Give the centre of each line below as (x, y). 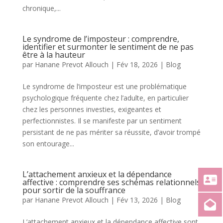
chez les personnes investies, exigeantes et (92, 109)
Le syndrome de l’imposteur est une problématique (104, 86)
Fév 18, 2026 (137, 64)
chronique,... (41, 8)
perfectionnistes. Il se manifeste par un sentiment (102, 121)
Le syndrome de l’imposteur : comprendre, (101, 39)
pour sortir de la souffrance (74, 190)
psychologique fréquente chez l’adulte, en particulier (105, 98)
